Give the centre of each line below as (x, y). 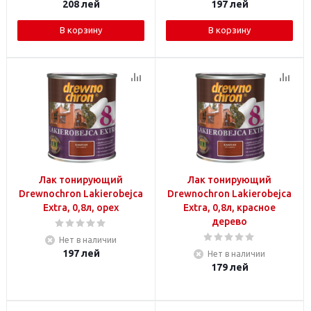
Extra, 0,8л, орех (81, 208)
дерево (229, 221)
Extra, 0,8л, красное (229, 208)
